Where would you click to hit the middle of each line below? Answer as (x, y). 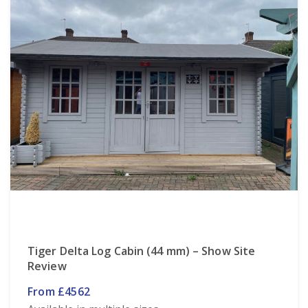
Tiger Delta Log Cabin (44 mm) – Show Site (142, 251)
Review (47, 266)
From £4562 (59, 291)
